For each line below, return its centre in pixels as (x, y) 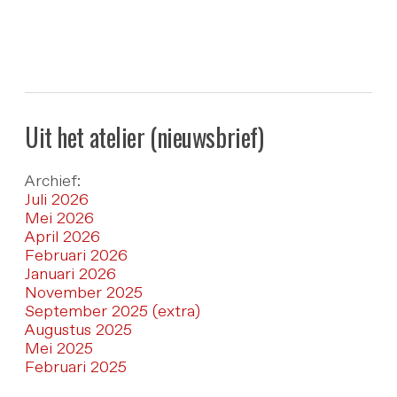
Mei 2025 (58, 349)
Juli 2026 (56, 200)
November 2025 (83, 293)
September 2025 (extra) (112, 311)
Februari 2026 (76, 256)
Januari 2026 (70, 274)
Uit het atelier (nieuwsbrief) (144, 136)
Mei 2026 (59, 218)
